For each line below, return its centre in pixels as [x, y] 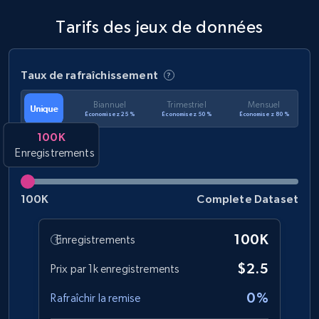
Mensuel [264, 105]
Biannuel [110, 105]
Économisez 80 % [264, 115]
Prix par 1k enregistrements [115, 269]
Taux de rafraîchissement [89, 75]
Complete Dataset [247, 199]
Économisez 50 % [187, 115]
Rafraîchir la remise [96, 298]
